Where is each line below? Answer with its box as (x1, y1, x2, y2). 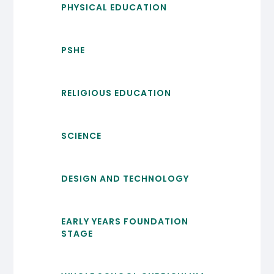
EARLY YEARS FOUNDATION (61, 215, 188, 228)
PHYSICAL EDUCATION (61, 1, 167, 14)
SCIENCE (61, 130, 102, 143)
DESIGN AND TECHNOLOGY (61, 172, 189, 185)
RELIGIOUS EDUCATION (61, 87, 171, 100)
